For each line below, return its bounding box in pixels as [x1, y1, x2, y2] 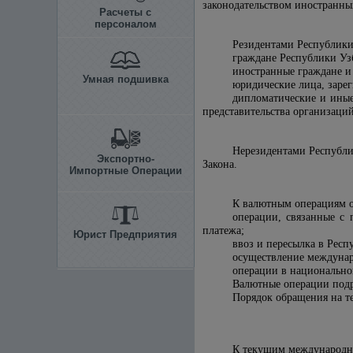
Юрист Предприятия [73, 229, 177, 240]
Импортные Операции [69, 165, 182, 176]
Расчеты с [99, 6, 151, 18]
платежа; [203, 225, 244, 236]
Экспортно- [96, 153, 154, 165]
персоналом [94, 18, 157, 30]
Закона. [203, 158, 237, 170]
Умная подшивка [82, 73, 169, 85]
